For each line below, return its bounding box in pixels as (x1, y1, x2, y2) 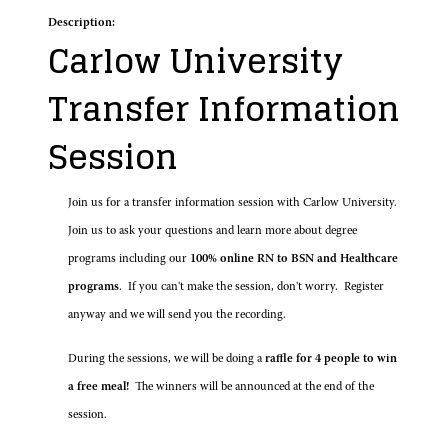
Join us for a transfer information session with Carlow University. (68, 197, 400, 210)
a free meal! (68, 381, 129, 394)
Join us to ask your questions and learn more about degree (68, 225, 357, 238)
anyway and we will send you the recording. (68, 309, 286, 322)
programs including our (68, 253, 190, 266)
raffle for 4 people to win (265, 353, 397, 366)
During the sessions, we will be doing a (68, 353, 265, 366)
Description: (48, 17, 115, 30)
